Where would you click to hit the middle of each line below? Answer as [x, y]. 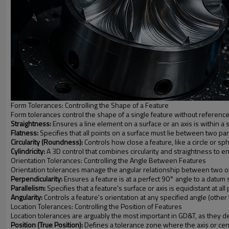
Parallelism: [28, 188]
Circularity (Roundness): [47, 142]
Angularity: [27, 197]
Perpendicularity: [37, 179]
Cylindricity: [28, 151]
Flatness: [25, 133]
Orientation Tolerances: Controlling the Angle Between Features [108, 160]
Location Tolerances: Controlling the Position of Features [96, 206]
